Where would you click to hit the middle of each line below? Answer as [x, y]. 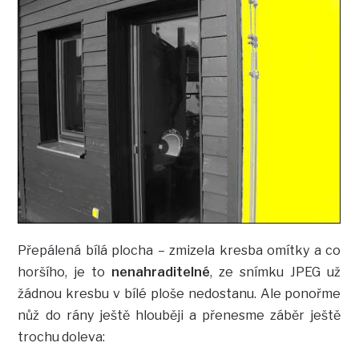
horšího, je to [65, 272]
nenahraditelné [161, 272]
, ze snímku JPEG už [276, 272]
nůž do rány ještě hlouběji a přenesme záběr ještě [179, 315]
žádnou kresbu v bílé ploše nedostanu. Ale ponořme [179, 293]
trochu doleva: [62, 337]
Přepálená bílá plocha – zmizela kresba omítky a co [179, 250]
